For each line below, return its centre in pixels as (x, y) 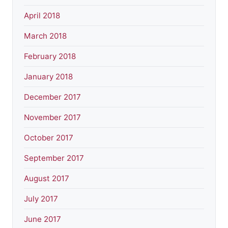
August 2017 (47, 179)
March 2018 (45, 36)
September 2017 (54, 158)
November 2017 (52, 118)
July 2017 (41, 199)
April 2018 (42, 16)
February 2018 (50, 56)
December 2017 (52, 97)
